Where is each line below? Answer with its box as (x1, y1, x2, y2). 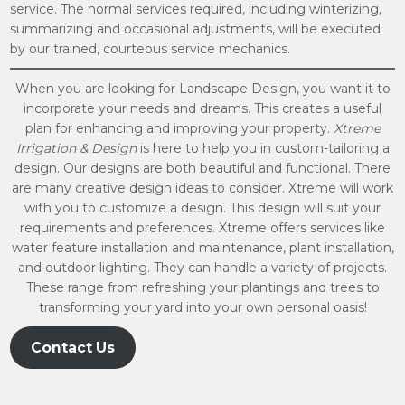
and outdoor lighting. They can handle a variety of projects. (18, 259, 387, 276)
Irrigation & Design (15, 140, 137, 156)
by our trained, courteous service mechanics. (10, 41, 291, 57)
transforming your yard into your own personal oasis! (38, 299, 367, 316)
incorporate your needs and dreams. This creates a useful (24, 100, 381, 117)
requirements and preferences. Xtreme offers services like (20, 220, 385, 236)
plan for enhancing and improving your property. (24, 120, 334, 137)
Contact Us (31, 338, 116, 356)
